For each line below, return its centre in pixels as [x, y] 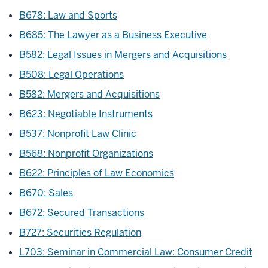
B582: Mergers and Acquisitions [89, 94]
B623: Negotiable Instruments [86, 114]
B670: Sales [46, 193]
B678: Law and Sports [68, 15]
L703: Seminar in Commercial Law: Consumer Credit [136, 252]
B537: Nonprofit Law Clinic [78, 134]
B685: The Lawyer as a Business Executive [113, 35]
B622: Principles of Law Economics [97, 173]
